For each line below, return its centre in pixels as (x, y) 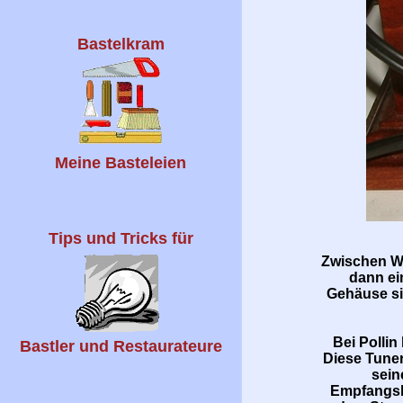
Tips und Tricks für (121, 238)
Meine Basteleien (121, 163)
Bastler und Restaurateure (121, 346)
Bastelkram (121, 44)
